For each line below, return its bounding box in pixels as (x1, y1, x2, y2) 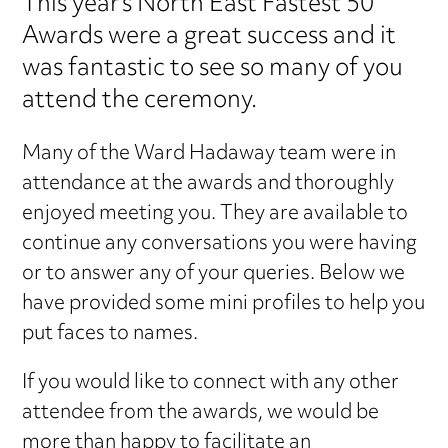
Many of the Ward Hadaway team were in (22, 134, 397, 176)
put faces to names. (22, 314, 199, 356)
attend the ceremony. (22, 75, 258, 126)
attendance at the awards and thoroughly (22, 164, 395, 206)
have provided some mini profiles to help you (22, 284, 426, 326)
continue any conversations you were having (22, 224, 418, 266)
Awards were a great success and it (22, 11, 397, 62)
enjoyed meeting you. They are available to (22, 194, 409, 236)
